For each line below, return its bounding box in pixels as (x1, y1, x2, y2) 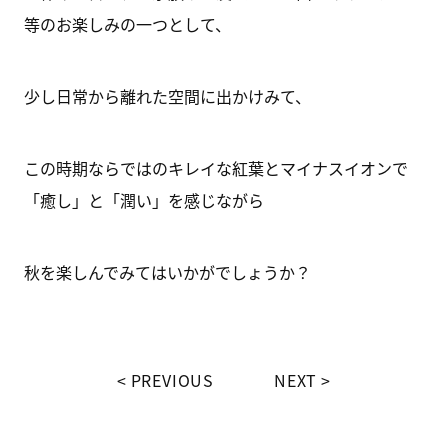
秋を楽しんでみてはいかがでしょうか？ (23, 260, 311, 284)
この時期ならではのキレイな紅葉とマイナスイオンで (23, 156, 408, 180)
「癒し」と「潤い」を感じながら (23, 188, 264, 212)
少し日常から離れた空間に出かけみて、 (23, 84, 311, 108)
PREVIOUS (130, 368, 215, 392)
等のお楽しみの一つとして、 (23, 12, 231, 36)
